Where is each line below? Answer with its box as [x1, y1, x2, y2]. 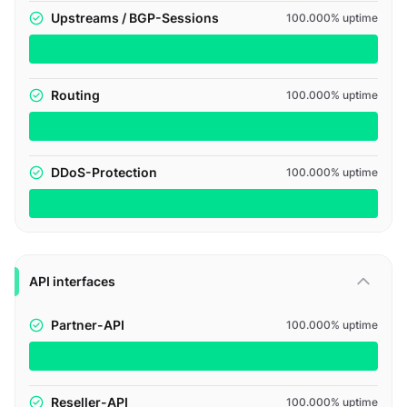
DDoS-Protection [51, 164, 157, 180]
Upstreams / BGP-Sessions [51, 10, 219, 25]
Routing [51, 87, 100, 103]
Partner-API [51, 317, 124, 333]
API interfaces [29, 273, 115, 289]
